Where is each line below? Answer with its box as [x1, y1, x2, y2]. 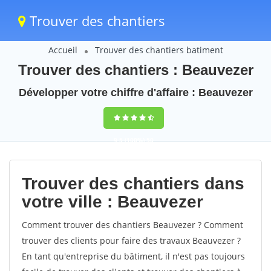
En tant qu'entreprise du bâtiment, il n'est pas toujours [22, 250, 245, 262]
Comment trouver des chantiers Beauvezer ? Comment [22, 219, 243, 230]
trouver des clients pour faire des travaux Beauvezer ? [22, 235, 241, 246]
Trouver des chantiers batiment [94, 44, 223, 56]
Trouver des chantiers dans [22, 174, 244, 193]
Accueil [48, 44, 77, 56]
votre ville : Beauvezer [22, 192, 203, 211]
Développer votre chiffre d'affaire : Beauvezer [18, 87, 253, 99]
